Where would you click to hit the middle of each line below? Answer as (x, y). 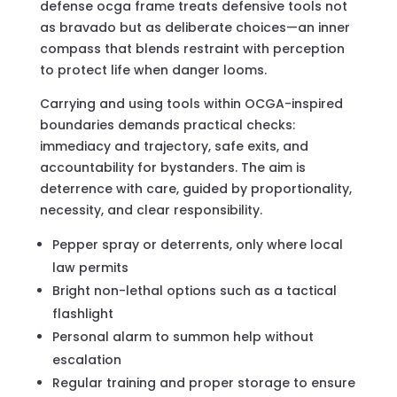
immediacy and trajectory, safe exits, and (174, 146)
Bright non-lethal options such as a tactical (194, 290)
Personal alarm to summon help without (183, 336)
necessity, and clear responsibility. (151, 210)
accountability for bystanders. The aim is (172, 167)
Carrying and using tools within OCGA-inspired (191, 103)
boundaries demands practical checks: (167, 125)
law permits (90, 267)
